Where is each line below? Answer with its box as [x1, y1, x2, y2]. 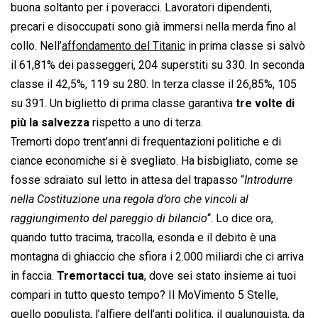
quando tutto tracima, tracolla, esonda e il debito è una [11, 231, 276, 245]
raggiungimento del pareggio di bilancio [11, 212, 207, 226]
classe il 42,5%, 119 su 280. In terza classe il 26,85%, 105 [11, 77, 297, 92]
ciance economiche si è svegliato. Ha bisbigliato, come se [11, 154, 298, 168]
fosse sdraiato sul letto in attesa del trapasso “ [11, 173, 244, 187]
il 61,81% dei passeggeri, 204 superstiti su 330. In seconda [11, 58, 305, 72]
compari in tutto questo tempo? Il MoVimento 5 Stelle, [11, 288, 278, 302]
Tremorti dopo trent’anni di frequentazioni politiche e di [11, 135, 281, 149]
